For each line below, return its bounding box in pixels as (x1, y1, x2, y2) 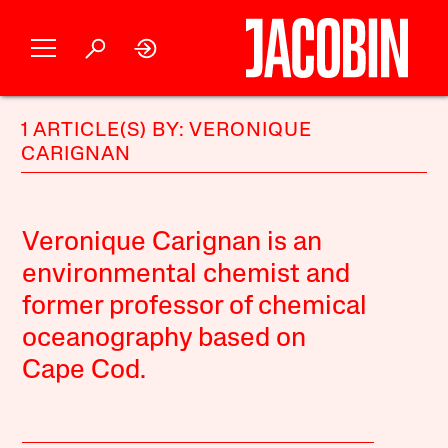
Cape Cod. (22, 358, 147, 385)
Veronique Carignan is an (22, 230, 323, 257)
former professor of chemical (22, 294, 368, 321)
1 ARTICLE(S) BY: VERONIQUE (21, 121, 313, 141)
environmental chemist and (22, 262, 351, 289)
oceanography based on (22, 326, 307, 353)
